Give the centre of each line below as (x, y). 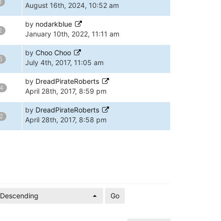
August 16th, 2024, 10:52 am (72, 5)
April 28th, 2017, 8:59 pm (66, 91)
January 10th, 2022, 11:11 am (72, 34)
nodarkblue (54, 24)
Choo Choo (53, 53)
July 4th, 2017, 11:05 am (64, 62)
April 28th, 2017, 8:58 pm (66, 120)
